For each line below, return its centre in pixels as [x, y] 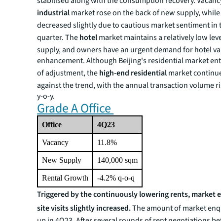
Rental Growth [65, 178]
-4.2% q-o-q [116, 178]
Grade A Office [75, 108]
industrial [54, 13]
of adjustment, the [68, 73]
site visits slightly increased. [85, 208]
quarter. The [58, 37]
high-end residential [133, 73]
